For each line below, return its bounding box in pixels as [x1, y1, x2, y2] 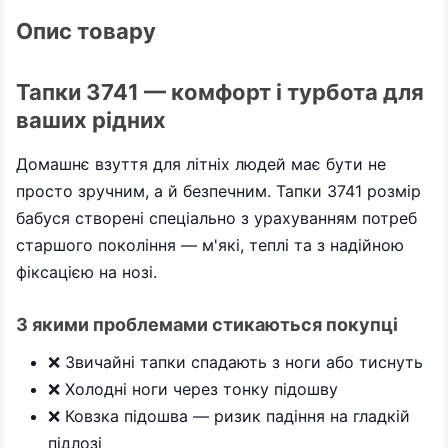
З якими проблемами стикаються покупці [16, 313, 398, 335]
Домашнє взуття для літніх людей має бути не [16, 153, 386, 174]
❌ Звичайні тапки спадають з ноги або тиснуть [48, 352, 423, 372]
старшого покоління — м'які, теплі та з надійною [16, 234, 404, 255]
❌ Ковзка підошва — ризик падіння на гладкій [48, 406, 410, 426]
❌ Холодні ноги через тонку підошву [48, 379, 338, 399]
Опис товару [16, 18, 156, 44]
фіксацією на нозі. [16, 261, 157, 282]
